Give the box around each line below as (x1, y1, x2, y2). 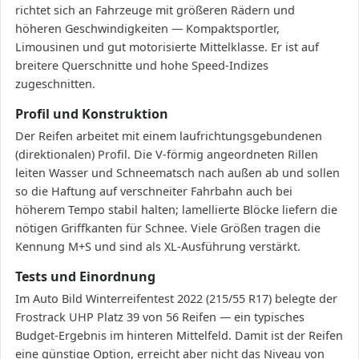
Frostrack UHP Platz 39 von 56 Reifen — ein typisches (15, 309, 305, 325)
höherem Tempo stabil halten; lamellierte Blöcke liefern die (15, 202, 337, 218)
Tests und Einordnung (15, 268, 155, 286)
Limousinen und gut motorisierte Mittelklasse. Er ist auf (15, 39, 319, 55)
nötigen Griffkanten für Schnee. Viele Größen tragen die (15, 220, 321, 236)
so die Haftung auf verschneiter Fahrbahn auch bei (15, 184, 292, 200)
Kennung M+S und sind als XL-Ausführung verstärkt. (15, 239, 301, 255)
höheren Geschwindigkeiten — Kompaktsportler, (15, 21, 280, 37)
